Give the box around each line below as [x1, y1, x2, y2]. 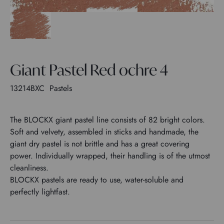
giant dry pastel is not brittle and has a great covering [10, 137, 189, 149]
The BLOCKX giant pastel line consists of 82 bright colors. [10, 113, 205, 125]
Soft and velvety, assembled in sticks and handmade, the [10, 125, 198, 137]
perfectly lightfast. [10, 185, 70, 197]
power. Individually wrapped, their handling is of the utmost [10, 149, 210, 161]
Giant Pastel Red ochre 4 [10, 59, 168, 79]
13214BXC [10, 82, 47, 94]
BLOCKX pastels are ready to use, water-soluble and [10, 173, 183, 185]
